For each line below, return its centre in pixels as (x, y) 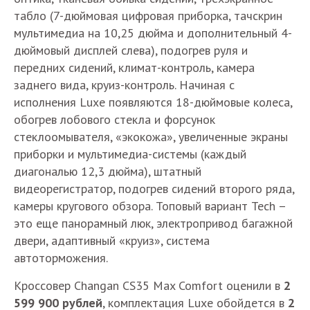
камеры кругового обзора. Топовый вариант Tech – (150, 206)
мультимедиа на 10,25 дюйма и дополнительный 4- (153, 33)
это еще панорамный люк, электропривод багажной (153, 223)
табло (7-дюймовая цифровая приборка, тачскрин (148, 15)
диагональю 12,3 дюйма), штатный (108, 171)
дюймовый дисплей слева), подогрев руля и (131, 50)
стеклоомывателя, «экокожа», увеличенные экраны (151, 136)
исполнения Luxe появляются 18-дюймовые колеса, (153, 102)
